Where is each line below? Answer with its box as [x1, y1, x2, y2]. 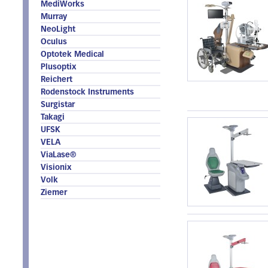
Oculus [41, 38, 67, 46]
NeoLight [41, 26, 75, 33]
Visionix [41, 164, 71, 172]
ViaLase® [41, 151, 76, 159]
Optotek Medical [41, 51, 104, 59]
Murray [41, 13, 67, 21]
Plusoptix [41, 63, 76, 71]
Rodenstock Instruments [41, 89, 134, 96]
